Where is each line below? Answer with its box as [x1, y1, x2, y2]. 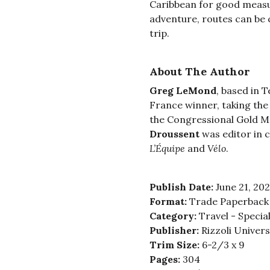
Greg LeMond [149, 84, 216, 97]
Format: [149, 195, 189, 208]
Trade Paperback [189, 195, 269, 208]
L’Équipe [149, 142, 185, 155]
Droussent [149, 128, 202, 140]
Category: [149, 210, 199, 222]
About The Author [149, 64, 250, 79]
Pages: [149, 253, 183, 266]
